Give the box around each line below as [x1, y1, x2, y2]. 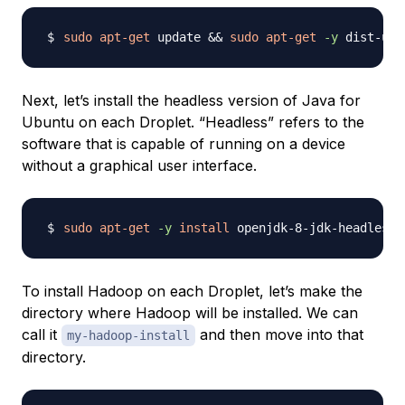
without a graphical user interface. [22, 156, 257, 175]
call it [22, 325, 61, 344]
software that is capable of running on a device [22, 135, 345, 154]
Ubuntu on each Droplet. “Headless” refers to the [22, 113, 364, 132]
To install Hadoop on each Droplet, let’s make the [22, 282, 363, 301]
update [150, 30, 208, 45]
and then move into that [195, 325, 363, 344]
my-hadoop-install [67, 328, 190, 344]
